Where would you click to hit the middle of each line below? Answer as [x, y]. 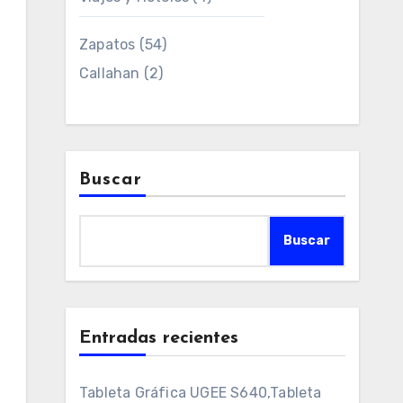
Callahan [110, 73]
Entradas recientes [159, 338]
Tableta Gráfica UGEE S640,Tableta [201, 393]
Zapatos [107, 45]
